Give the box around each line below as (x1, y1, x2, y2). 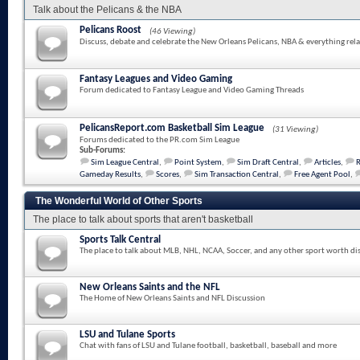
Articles (314, 158, 341, 167)
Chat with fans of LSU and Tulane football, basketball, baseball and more (80, 342, 337, 350)
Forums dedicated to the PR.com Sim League (80, 136, 239, 145)
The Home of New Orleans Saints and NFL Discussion (80, 294, 265, 303)
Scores (156, 170, 179, 179)
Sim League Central (91, 158, 159, 167)
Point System (174, 158, 222, 167)
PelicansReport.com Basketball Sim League (80, 123, 264, 133)
